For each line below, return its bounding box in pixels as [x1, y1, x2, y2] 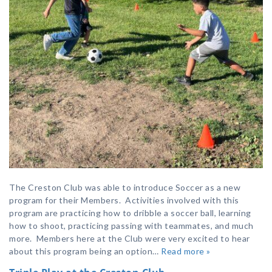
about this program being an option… [9, 246, 161, 257]
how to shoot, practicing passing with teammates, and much [9, 220, 254, 231]
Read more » [161, 246, 211, 257]
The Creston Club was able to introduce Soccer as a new [9, 182, 240, 193]
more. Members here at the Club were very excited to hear [9, 233, 250, 244]
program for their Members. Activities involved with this [9, 195, 239, 206]
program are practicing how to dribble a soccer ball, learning [9, 208, 251, 219]
